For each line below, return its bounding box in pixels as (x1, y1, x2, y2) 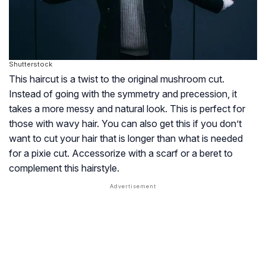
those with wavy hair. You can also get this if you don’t (9, 118, 242, 130)
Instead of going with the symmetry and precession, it (9, 88, 237, 100)
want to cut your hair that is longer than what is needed (9, 132, 243, 145)
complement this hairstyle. (9, 162, 119, 175)
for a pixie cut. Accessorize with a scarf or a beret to (9, 147, 233, 160)
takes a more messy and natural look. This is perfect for (9, 103, 245, 115)
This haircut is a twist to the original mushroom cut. (9, 73, 224, 85)
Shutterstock (9, 60, 52, 69)
